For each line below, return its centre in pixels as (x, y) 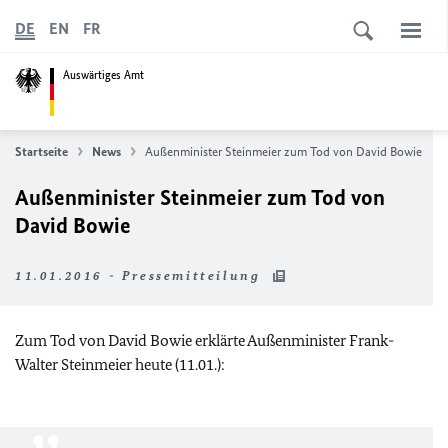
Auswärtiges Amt (103, 74)
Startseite (41, 151)
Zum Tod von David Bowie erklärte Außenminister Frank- (204, 340)
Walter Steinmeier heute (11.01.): (120, 364)
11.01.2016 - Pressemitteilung (140, 275)
